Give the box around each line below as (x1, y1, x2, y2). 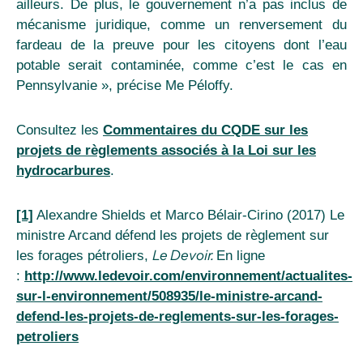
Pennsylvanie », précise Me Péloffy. (16, 77, 233, 93)
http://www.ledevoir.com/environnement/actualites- (24, 267, 352, 284)
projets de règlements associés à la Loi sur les (16, 142, 316, 158)
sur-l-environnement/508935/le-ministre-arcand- (16, 288, 322, 304)
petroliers (16, 328, 79, 344)
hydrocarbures (16, 162, 110, 178)
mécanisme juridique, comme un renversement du (16, 16, 347, 32)
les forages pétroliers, (16, 247, 152, 263)
